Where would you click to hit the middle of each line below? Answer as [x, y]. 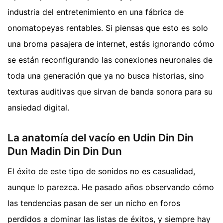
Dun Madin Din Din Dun [65, 151]
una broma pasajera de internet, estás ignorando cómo [111, 44]
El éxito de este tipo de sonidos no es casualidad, [101, 171]
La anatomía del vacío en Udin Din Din [101, 138]
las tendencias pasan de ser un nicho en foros [94, 203]
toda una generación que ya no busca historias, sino [106, 75]
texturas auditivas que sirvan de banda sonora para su [110, 91]
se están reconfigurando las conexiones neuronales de [110, 59]
